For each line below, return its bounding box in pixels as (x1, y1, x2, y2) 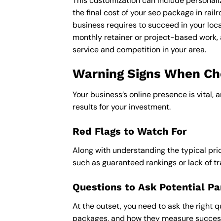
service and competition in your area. (73, 44, 206, 55)
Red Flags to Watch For (73, 125, 187, 137)
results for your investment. (73, 102, 171, 112)
